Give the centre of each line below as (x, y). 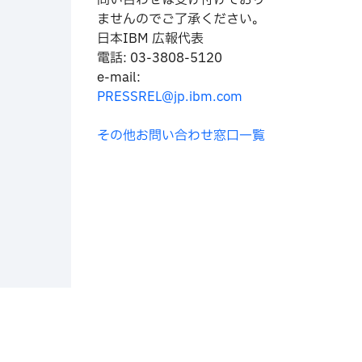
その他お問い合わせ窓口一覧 (181, 136)
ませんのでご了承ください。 (181, 19)
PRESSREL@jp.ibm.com (170, 97)
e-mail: (119, 78)
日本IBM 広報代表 (150, 39)
